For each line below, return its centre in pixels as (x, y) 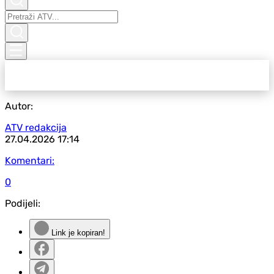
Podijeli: (23, 203)
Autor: (19, 106)
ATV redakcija (36, 128)
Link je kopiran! (77, 233)
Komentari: (30, 161)
